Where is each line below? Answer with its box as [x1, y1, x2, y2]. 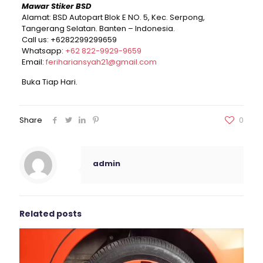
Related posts [19, 208, 82, 220]
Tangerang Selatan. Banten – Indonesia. [21, 23, 175, 35]
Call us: [21, 34, 50, 46]
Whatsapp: [21, 45, 65, 57]
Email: [21, 56, 46, 68]
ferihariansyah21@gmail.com [45, 56, 157, 68]
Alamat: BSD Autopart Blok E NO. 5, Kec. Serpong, [21, 12, 205, 23]
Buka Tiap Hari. [21, 76, 77, 88]
